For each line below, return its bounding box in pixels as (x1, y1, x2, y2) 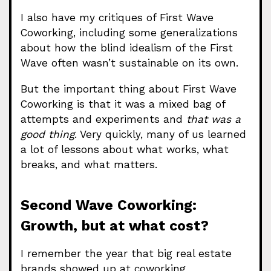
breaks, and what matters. (21, 158, 157, 171)
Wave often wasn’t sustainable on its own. (21, 57, 238, 70)
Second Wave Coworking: (21, 197, 197, 214)
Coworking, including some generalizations (21, 27, 238, 39)
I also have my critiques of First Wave (21, 11, 214, 24)
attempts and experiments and (21, 113, 186, 125)
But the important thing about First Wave (21, 82, 237, 95)
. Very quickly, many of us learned (74, 128, 246, 140)
